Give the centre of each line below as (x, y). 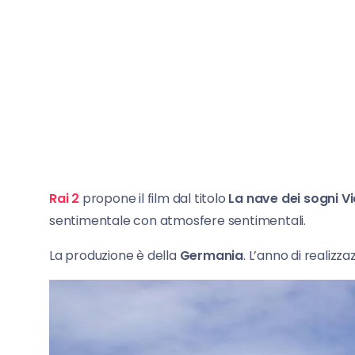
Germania (212, 255)
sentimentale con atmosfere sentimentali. (177, 220)
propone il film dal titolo (154, 198)
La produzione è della (115, 255)
